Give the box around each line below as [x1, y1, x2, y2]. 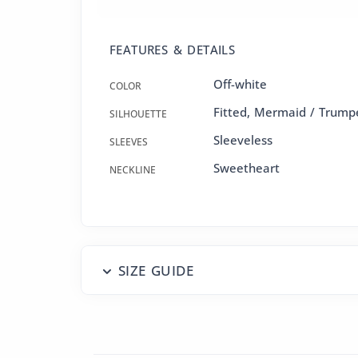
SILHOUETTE [109, 107, 167, 121]
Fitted [213, 104, 247, 120]
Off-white [213, 76, 267, 92]
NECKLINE [109, 163, 156, 177]
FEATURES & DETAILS [109, 42, 236, 58]
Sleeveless [213, 132, 272, 148]
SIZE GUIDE [118, 261, 193, 280]
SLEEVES [109, 135, 148, 149]
